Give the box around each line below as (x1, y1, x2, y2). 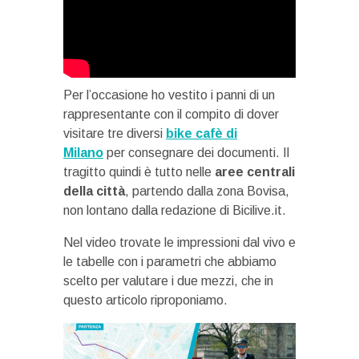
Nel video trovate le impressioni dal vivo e (63, 236, 296, 250)
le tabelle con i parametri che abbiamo (63, 255, 276, 269)
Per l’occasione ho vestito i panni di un (63, 88, 275, 103)
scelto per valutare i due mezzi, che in (63, 274, 273, 288)
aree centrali (215, 165, 295, 179)
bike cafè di (166, 127, 237, 141)
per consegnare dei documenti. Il (103, 146, 289, 160)
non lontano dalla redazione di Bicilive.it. (63, 204, 286, 218)
